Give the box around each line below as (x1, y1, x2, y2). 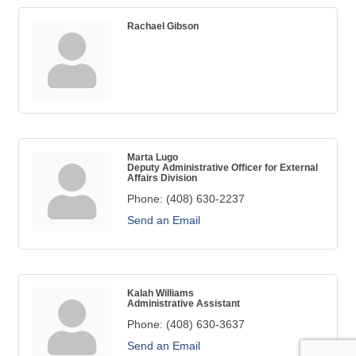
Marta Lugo (127, 152, 178, 162)
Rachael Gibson (127, 21, 199, 31)
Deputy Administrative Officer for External (127, 162, 318, 172)
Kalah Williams (127, 288, 194, 298)
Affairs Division (127, 172, 197, 183)
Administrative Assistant (127, 298, 240, 308)
